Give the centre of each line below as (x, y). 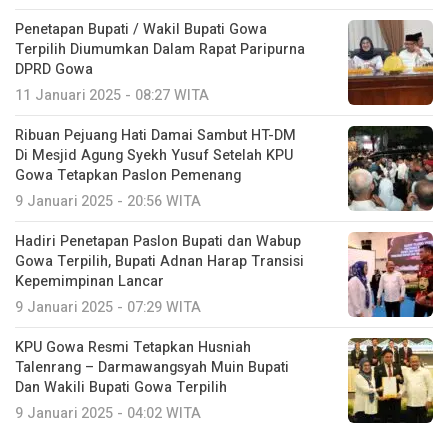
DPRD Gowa (54, 69)
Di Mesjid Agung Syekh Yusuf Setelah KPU (154, 155)
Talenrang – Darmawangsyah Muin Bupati (152, 367)
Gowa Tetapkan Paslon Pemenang (128, 175)
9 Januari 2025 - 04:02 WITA (108, 413)
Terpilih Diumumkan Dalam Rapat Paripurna (160, 49)
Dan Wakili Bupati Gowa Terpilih (121, 387)
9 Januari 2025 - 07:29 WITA (108, 307)
